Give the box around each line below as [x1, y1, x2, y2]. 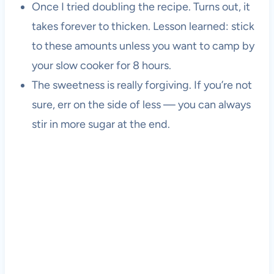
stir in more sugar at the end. [31, 117, 170, 131]
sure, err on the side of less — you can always [31, 97, 251, 111]
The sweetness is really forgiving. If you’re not [31, 78, 252, 92]
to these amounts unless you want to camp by [31, 39, 254, 53]
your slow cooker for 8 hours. [31, 58, 171, 72]
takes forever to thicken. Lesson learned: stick [31, 19, 254, 33]
